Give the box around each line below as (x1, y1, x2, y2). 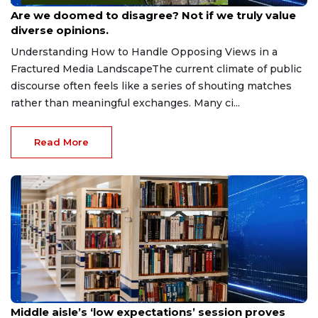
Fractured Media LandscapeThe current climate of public (11, 62, 302, 75)
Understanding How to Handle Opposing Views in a (11, 45, 278, 58)
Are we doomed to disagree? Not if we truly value (11, 8, 296, 22)
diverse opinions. (11, 23, 109, 37)
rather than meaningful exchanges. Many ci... (11, 96, 240, 109)
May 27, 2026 (11, 292, 64, 302)
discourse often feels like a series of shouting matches (11, 79, 292, 92)
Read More (34, 136, 89, 148)
